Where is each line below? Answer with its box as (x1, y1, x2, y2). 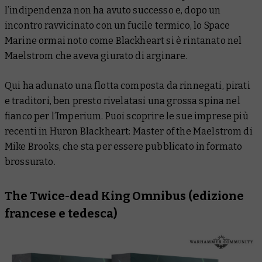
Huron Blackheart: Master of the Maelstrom (49, 125, 242, 137)
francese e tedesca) (5, 206, 118, 220)
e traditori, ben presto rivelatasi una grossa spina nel (5, 95, 240, 106)
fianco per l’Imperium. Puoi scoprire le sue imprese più (5, 110, 249, 122)
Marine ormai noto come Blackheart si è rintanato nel (5, 35, 242, 46)
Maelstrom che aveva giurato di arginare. (5, 50, 188, 61)
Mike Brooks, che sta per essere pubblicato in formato (5, 140, 243, 152)
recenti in (5, 125, 50, 137)
